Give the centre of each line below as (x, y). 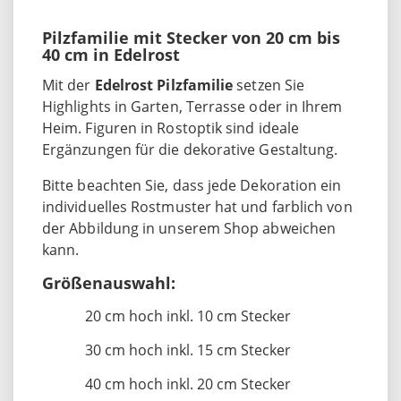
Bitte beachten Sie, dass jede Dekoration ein (192, 185)
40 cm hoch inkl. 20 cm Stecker (188, 384)
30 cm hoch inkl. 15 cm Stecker (188, 350)
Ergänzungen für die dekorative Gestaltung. (190, 149)
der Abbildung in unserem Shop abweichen (189, 228)
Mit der (68, 85)
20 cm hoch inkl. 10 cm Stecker (188, 316)
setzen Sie (271, 85)
